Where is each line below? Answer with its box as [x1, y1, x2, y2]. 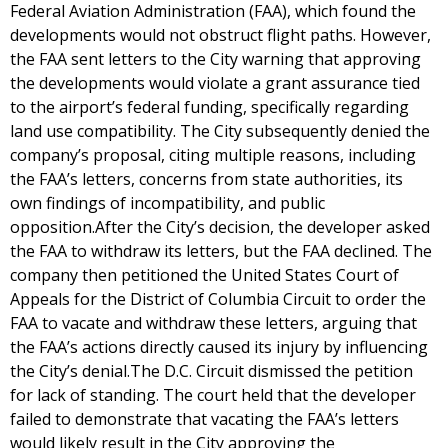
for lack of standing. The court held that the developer [10, 384, 416, 406]
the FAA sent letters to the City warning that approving [10, 48, 421, 70]
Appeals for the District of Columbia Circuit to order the [10, 288, 426, 310]
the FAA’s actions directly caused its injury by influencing [10, 336, 428, 358]
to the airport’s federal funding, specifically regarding [10, 96, 409, 118]
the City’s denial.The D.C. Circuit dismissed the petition [10, 360, 413, 382]
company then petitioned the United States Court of [10, 264, 399, 286]
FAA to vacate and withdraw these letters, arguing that [10, 312, 417, 334]
